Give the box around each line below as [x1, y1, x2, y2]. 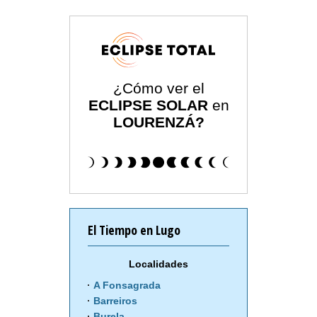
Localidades [129, 258, 188, 270]
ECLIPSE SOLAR [88, 97, 208, 114]
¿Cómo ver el [113, 80, 204, 97]
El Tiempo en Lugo [88, 221, 180, 239]
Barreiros [93, 295, 137, 307]
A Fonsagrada [93, 279, 161, 292]
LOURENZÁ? [113, 114, 204, 131]
